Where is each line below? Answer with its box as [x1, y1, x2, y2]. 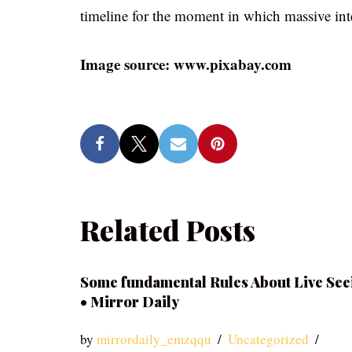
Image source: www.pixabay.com [80, 53, 291, 75]
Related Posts [80, 211, 255, 248]
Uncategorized [228, 330, 309, 348]
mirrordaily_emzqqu [97, 330, 211, 348]
